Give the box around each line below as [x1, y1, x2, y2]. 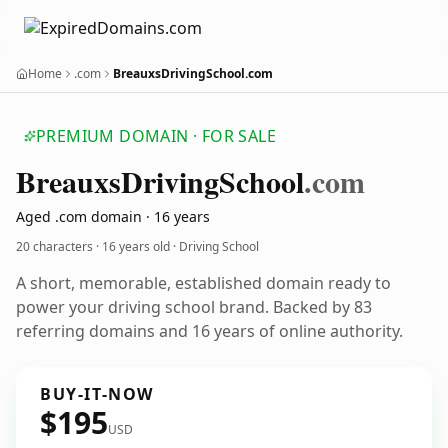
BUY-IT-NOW [40, 383, 154, 405]
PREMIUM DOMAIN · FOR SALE [36, 125, 276, 147]
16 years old [102, 238, 170, 255]
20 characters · [16, 238, 102, 255]
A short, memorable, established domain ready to [16, 272, 391, 294]
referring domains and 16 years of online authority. [16, 320, 403, 342]
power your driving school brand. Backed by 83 [16, 296, 372, 318]
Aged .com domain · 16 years [16, 207, 210, 226]
